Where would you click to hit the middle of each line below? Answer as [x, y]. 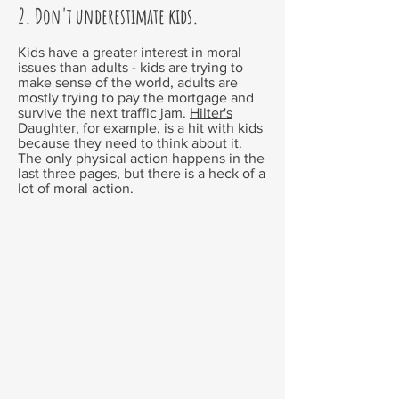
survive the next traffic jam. [102, 113]
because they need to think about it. [130, 143]
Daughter [47, 128]
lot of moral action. [76, 188]
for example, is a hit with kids [171, 128]
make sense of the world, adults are [128, 82]
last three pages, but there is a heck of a [142, 173]
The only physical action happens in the [141, 158]
